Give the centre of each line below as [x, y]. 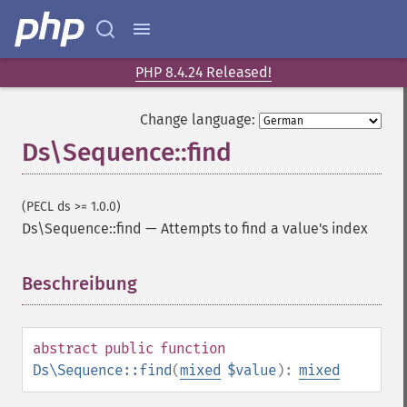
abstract [65, 348]
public [129, 348]
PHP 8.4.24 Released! [203, 72]
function [193, 348]
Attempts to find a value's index [264, 228]
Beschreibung [79, 283]
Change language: [198, 119]
